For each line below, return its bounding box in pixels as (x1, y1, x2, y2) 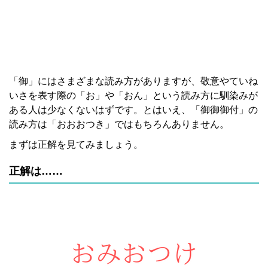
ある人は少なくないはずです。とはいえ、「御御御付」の (9, 105, 258, 115)
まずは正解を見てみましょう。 (9, 139, 143, 150)
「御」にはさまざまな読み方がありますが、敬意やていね (9, 76, 258, 86)
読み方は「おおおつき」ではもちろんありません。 (9, 119, 229, 129)
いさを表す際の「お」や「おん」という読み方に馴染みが (9, 90, 258, 100)
